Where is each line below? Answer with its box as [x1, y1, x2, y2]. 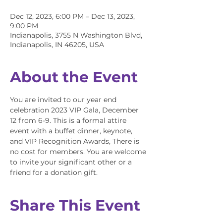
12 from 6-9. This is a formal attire [10, 116, 128, 125]
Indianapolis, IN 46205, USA [10, 40, 104, 49]
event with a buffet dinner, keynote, [10, 126, 134, 135]
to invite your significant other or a [10, 158, 134, 166]
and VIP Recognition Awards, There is [10, 137, 141, 146]
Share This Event [10, 196, 140, 215]
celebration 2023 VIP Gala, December [10, 106, 141, 114]
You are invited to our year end [10, 95, 118, 104]
